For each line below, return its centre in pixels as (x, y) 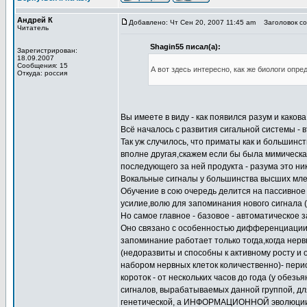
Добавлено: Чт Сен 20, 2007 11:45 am (192, 22)
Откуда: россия (42, 73)
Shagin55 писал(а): (185, 47)
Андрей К (35, 20)
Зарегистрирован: (47, 50)
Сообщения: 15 (42, 65)
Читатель (33, 28)
